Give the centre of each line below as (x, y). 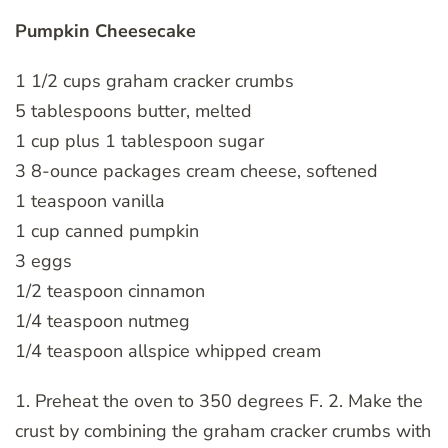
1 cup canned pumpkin (107, 230)
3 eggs (43, 260)
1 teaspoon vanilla (90, 200)
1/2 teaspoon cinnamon (110, 290)
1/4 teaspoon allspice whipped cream (168, 350)
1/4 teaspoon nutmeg (102, 320)
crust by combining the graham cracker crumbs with (223, 430)
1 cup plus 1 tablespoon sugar (139, 140)
